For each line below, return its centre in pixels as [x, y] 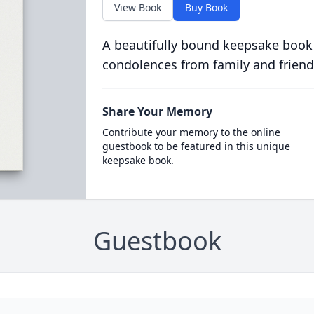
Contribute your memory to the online [191, 132]
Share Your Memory [157, 111]
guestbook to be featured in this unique [196, 146]
